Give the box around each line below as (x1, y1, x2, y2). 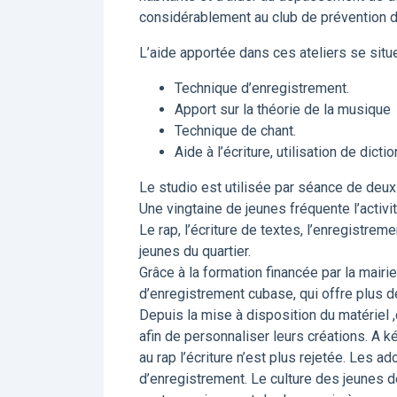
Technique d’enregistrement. (175, 80, 349, 97)
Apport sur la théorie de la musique (175, 101, 391, 118)
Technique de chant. (175, 122, 296, 139)
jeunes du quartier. (139, 243, 251, 260)
